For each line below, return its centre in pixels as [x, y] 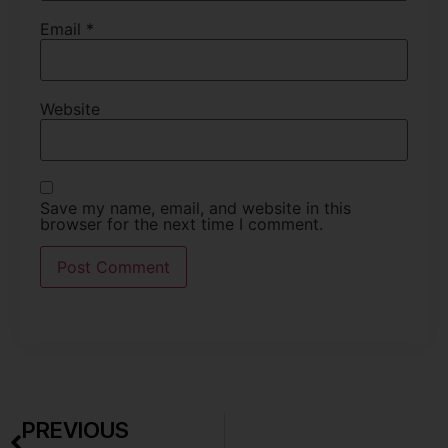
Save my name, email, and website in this [195, 207]
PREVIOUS [75, 429]
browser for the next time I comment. [181, 223]
